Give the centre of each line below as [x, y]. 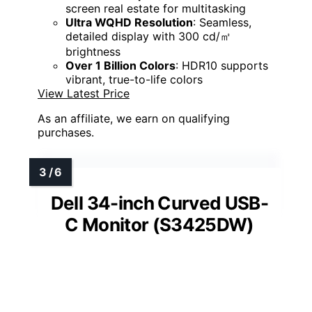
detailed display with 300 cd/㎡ [148, 37]
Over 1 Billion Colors [120, 66]
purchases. [66, 133]
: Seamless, [222, 23]
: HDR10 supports [222, 66]
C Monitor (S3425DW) [159, 225]
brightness [93, 52]
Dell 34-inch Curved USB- [159, 203]
